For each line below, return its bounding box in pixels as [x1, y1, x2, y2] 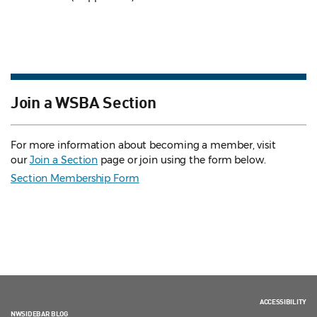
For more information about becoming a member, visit [11, 139, 276, 152]
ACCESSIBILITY [259, 297, 306, 306]
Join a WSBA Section [11, 91, 156, 112]
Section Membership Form [11, 172, 139, 185]
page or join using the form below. [98, 154, 266, 167]
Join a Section [29, 154, 98, 167]
